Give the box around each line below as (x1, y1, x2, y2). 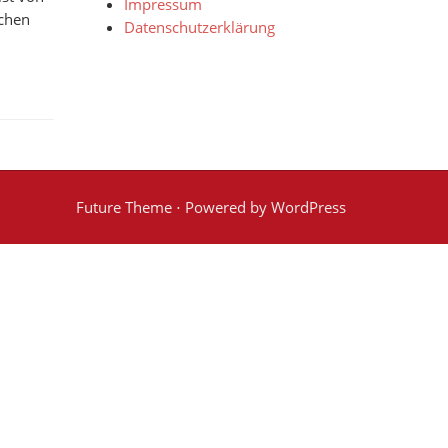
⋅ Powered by (172, 197, 271, 217)
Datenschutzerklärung (123, 17, 275, 37)
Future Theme (76, 197, 172, 217)
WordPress (271, 197, 346, 217)
